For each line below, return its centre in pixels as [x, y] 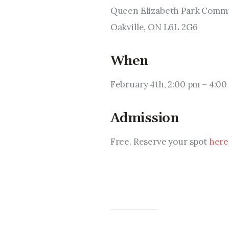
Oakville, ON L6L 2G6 [154, 27]
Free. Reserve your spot [159, 142]
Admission [144, 119]
